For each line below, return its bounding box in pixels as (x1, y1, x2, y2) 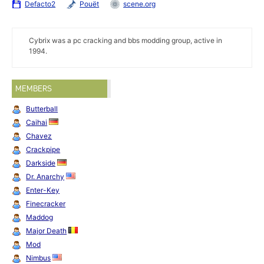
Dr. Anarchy (26, 171, 65, 181)
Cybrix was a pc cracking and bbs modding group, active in (28, 36, 222, 45)
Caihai (26, 117, 48, 127)
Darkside (26, 158, 56, 167)
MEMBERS (15, 84, 52, 94)
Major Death (26, 226, 67, 235)
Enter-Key (26, 185, 60, 194)
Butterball (26, 104, 58, 113)
